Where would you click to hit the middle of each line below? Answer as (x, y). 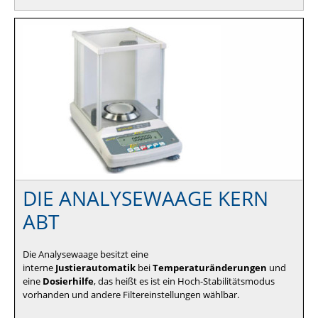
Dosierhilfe (68, 281)
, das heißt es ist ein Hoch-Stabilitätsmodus (184, 281)
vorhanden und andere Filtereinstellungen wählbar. (132, 294)
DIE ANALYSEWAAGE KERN (146, 198)
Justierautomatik (95, 267)
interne (39, 267)
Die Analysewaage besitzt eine (86, 254)
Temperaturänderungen (210, 267)
